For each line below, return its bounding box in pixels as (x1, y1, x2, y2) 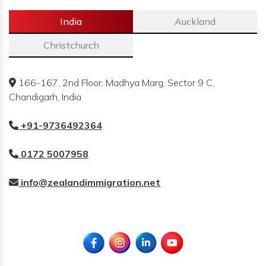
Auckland (175, 15, 216, 27)
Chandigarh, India (9, 91, 81, 103)
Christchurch (43, 39, 99, 51)
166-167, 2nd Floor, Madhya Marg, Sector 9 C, (16, 77, 214, 88)
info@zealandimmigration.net (18, 176, 160, 188)
